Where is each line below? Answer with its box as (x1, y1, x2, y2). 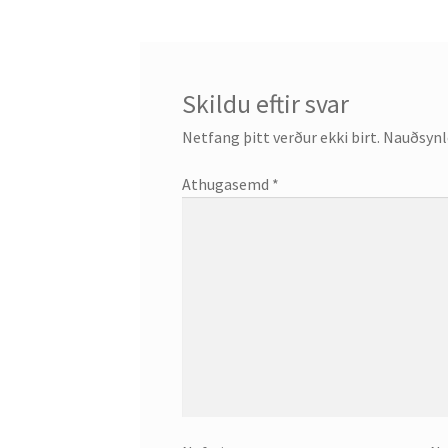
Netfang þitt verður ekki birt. (181, 126, 380, 147)
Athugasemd (181, 174, 272, 195)
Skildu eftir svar (181, 87, 349, 120)
